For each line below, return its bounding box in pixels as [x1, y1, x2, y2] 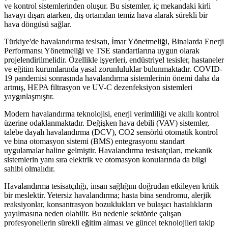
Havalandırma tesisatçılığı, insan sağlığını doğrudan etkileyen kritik [4, 181, 219, 190]
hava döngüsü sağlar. [4, 19, 71, 28]
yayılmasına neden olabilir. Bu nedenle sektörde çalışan [4, 209, 181, 218]
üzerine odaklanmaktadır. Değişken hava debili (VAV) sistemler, [4, 118, 209, 127]
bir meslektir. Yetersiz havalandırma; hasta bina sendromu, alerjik [4, 190, 211, 199]
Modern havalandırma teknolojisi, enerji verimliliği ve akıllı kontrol [4, 109, 219, 118]
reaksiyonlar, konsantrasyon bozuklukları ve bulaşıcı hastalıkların [4, 199, 212, 209]
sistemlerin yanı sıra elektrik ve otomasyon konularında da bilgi [4, 155, 206, 164]
